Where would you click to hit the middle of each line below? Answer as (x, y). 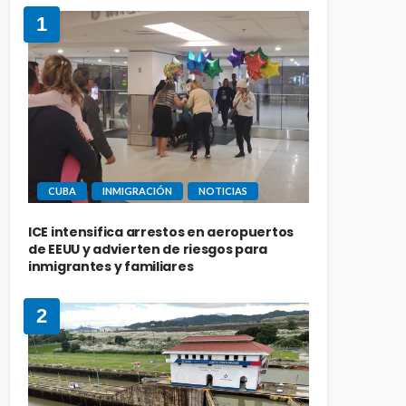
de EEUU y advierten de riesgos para (148, 250)
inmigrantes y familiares (111, 267)
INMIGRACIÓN (137, 191)
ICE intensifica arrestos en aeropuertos (161, 232)
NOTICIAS (223, 191)
